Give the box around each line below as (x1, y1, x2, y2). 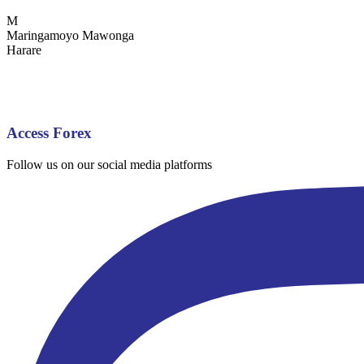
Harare (6, 42, 41, 57)
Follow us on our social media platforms (6, 158, 212, 172)
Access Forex (6, 124, 92, 142)
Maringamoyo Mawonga (6, 28, 134, 42)
